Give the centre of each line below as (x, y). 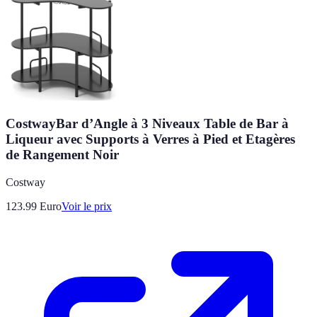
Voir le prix (87, 206)
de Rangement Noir (62, 155)
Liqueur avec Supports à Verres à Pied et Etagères (150, 139)
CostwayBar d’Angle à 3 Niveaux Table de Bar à (147, 124)
